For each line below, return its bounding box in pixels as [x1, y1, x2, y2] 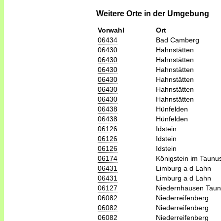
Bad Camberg [156, 36, 199, 44]
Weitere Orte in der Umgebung [96, 9, 209, 18]
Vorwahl [98, 26, 124, 35]
